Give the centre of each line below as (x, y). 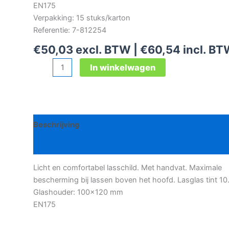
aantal (43, 100)
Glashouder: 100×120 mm (78, 192)
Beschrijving (56, 124)
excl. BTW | (107, 50)
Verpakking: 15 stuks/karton (82, 18)
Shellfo (44, 76)
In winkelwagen (122, 67)
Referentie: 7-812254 (70, 30)
